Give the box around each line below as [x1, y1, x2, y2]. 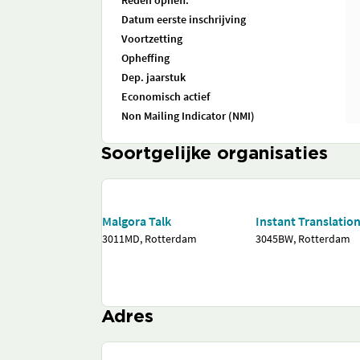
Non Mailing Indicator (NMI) [121, 108, 255, 123]
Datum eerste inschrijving [121, 12, 246, 27]
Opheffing [121, 51, 170, 65]
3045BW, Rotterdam [256, 231, 351, 246]
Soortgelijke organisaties [101, 146, 328, 162]
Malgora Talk [102, 213, 171, 229]
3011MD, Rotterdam [102, 231, 197, 246]
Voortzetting [121, 31, 182, 46]
